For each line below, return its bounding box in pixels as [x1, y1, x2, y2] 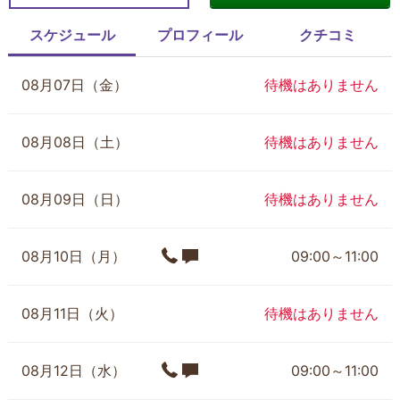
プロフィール [156, 26, 243, 44]
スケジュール [29, 26, 115, 44]
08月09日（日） [21, 190, 129, 208]
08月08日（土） [21, 133, 129, 151]
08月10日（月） [21, 247, 126, 265]
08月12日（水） [21, 362, 126, 379]
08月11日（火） [21, 304, 123, 322]
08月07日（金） [21, 76, 128, 94]
